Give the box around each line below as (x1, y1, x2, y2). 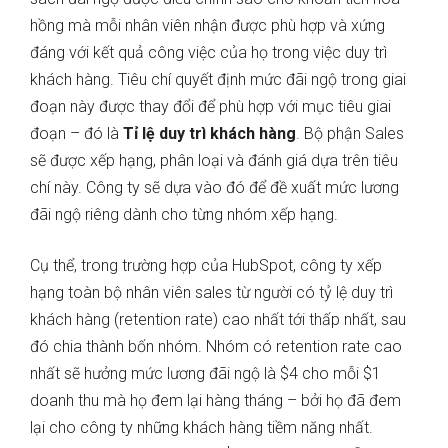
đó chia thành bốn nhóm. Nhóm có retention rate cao (30, 337, 402, 357)
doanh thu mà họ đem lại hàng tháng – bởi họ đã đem (30, 391, 401, 411)
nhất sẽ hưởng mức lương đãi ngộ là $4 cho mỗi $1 (30, 364, 381, 384)
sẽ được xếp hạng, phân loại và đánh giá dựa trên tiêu (30, 151, 398, 171)
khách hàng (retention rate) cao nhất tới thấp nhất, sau (30, 310, 406, 330)
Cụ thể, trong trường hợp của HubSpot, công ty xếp (30, 256, 382, 276)
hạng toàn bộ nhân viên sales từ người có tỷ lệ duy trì (30, 283, 393, 303)
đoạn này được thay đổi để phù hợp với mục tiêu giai (30, 97, 391, 117)
